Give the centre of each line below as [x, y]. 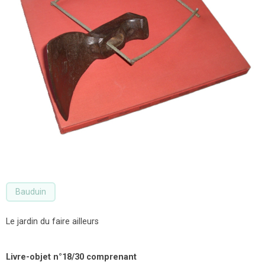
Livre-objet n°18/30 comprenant [71, 257]
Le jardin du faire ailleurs [52, 222]
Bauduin [31, 192]
